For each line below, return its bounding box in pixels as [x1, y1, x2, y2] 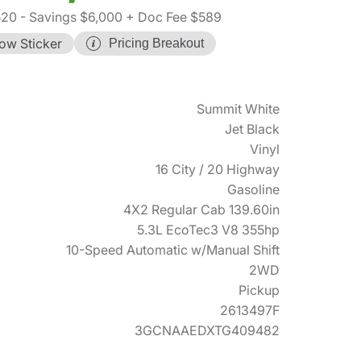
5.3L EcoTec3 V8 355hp [137, 221, 280, 238]
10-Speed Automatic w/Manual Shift [66, 241, 280, 258]
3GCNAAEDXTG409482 [135, 322, 280, 338]
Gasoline [227, 180, 280, 197]
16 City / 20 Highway [156, 160, 280, 177]
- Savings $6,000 [16, 8, 122, 25]
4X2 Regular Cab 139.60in [123, 201, 280, 218]
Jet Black [225, 120, 280, 137]
